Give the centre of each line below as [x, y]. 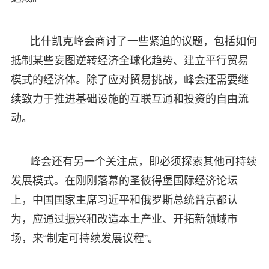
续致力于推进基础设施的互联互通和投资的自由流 [129, 99]
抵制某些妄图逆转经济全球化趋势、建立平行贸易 [129, 60]
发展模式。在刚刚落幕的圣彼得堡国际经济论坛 [124, 180]
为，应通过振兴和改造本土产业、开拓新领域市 [124, 219]
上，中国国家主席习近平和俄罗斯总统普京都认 [124, 200]
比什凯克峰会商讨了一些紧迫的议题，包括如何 [143, 41]
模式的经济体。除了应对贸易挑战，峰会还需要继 [129, 80]
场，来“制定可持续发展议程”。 [84, 238]
